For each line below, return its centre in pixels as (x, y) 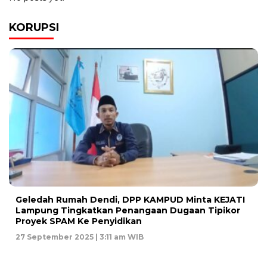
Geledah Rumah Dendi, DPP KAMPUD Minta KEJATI (130, 200)
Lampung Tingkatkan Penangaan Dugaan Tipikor (128, 211)
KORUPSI (34, 28)
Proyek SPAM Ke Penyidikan (79, 221)
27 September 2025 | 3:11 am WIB (80, 237)
